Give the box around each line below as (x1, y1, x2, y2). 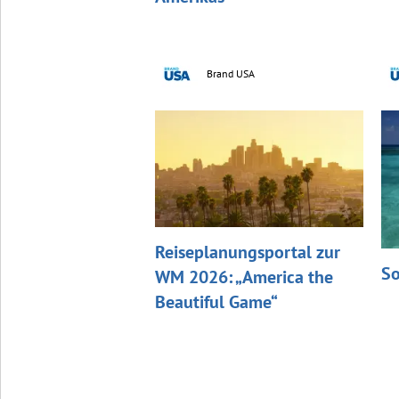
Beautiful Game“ (154, 290, 278, 314)
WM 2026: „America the (154, 265, 333, 289)
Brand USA (206, 66, 255, 80)
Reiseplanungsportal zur (154, 240, 340, 265)
